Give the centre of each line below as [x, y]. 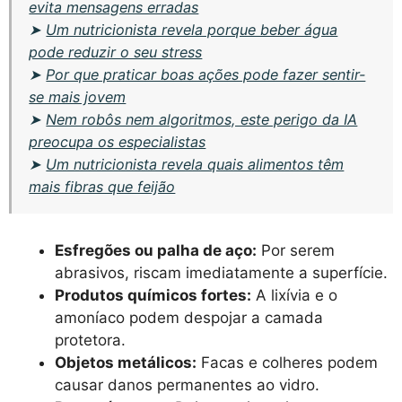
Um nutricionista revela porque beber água [192, 29]
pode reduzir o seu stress [116, 52]
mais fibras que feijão [102, 186]
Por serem [296, 251]
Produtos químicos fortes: [153, 296]
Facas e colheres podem [287, 363]
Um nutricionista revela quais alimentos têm [195, 164]
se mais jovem [78, 96]
